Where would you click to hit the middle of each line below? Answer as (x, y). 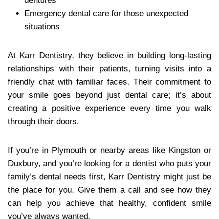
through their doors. (44, 121)
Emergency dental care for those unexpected (106, 13)
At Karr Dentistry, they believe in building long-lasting (109, 55)
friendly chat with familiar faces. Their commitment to (109, 82)
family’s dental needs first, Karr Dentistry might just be (109, 176)
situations (42, 26)
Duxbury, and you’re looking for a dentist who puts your (109, 163)
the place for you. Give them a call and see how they (109, 190)
